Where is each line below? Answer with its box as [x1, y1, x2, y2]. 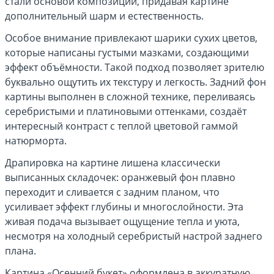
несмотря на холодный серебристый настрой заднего [5, 229, 262, 243]
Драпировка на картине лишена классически [5, 156, 220, 169]
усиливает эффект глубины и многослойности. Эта [5, 200, 243, 213]
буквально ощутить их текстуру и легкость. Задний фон [5, 75, 266, 89]
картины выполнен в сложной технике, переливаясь [5, 90, 255, 103]
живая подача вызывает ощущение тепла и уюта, [5, 215, 240, 228]
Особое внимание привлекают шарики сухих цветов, [5, 31, 257, 45]
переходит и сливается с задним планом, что [5, 185, 220, 199]
